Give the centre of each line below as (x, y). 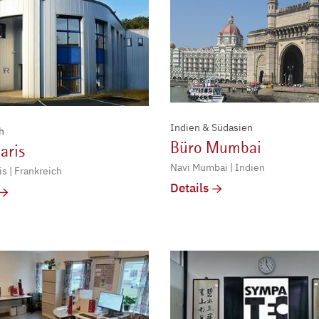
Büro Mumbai (216, 148)
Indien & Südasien (211, 128)
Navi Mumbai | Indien (218, 168)
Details (189, 188)
